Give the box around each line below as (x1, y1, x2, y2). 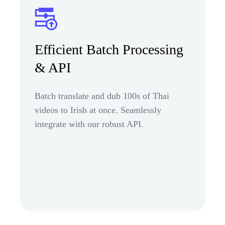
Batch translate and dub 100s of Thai (35, 90, 169, 101)
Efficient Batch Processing (35, 41, 183, 57)
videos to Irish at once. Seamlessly (35, 104, 161, 115)
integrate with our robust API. (35, 119, 144, 129)
